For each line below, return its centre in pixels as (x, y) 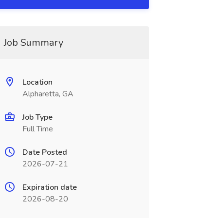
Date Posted (45, 152)
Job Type (37, 117)
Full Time (37, 129)
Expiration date (49, 187)
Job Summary (33, 43)
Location (37, 82)
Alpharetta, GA (48, 94)
